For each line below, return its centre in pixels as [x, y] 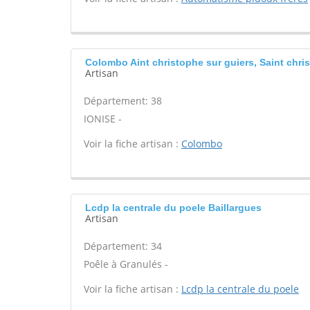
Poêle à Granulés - [126, 264]
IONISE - [103, 119]
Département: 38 [123, 101]
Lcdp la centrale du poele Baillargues [173, 208]
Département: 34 [123, 246]
